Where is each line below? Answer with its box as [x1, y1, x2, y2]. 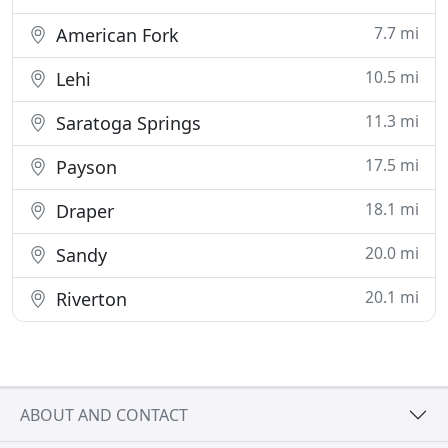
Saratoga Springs [51, 111, 201, 135]
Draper [51, 199, 114, 223]
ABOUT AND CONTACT [20, 403, 188, 426]
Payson [51, 155, 117, 179]
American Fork [51, 23, 179, 47]
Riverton [51, 287, 127, 311]
